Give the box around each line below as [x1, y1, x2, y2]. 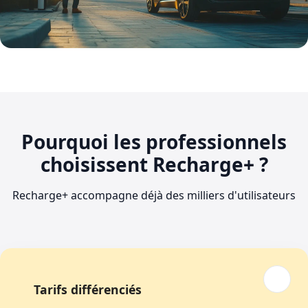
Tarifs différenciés [34, 280, 142, 298]
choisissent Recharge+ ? [40, 151, 268, 177]
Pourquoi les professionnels [21, 128, 287, 155]
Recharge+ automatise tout [11, 58, 179, 75]
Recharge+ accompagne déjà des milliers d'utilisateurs [12, 187, 296, 203]
